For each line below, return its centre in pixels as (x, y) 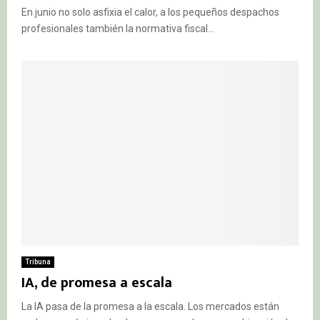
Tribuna (38, 261)
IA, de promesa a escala (97, 282)
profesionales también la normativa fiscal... (118, 28)
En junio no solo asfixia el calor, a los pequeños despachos (150, 12)
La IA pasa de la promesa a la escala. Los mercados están (150, 306)
